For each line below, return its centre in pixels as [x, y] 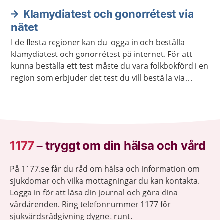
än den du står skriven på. [59, 101]
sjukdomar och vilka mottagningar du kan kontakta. [105, 180]
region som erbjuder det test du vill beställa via [98, 77]
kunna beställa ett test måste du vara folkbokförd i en [110, 66]
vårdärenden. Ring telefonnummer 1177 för [90, 204]
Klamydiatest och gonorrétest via [109, 14]
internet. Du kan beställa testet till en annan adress [105, 89]
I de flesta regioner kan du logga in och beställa [98, 42]
